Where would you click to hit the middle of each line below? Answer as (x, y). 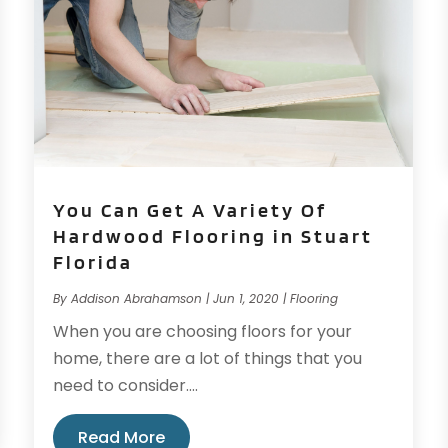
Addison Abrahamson (137, 298)
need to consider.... (126, 385)
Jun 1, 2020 (246, 298)
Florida (93, 261)
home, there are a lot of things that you (208, 358)
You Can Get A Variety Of (190, 209)
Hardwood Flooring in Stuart (213, 235)
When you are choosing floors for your (203, 331)
